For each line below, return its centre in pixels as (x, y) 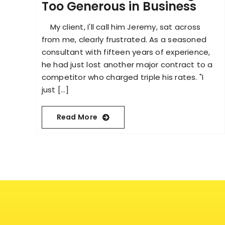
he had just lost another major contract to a (127, 65)
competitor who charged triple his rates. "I (123, 77)
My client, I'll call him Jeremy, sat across (121, 27)
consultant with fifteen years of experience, (126, 52)
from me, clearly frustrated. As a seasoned (124, 40)
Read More (77, 117)
